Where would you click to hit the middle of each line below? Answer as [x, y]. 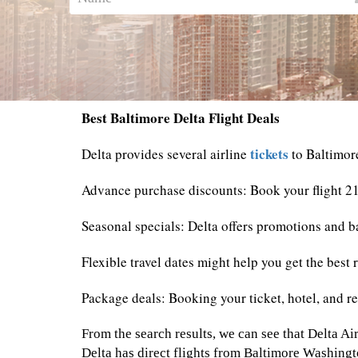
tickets [269, 154]
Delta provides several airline [166, 154]
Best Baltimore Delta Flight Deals [181, 118]
